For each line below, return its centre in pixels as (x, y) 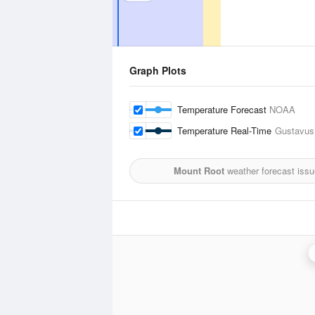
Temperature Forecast (223, 109)
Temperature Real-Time (226, 130)
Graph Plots (158, 70)
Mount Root (199, 171)
